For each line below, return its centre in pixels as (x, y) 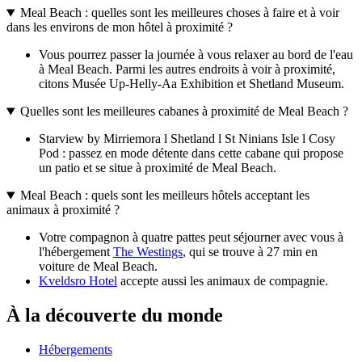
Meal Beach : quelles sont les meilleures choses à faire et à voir (179, 13)
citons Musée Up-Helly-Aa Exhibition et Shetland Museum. (192, 84)
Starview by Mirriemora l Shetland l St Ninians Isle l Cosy (187, 139)
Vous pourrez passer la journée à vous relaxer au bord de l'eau (196, 55)
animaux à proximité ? (63, 210)
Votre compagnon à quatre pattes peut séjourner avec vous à (191, 238)
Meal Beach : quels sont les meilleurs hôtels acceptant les (164, 196)
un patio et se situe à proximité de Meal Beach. (158, 168)
